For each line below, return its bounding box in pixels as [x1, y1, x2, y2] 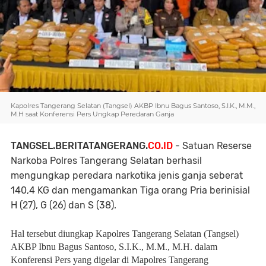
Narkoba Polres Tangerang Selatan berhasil [11, 155, 202, 166]
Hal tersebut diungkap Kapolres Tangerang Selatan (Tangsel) [11, 229, 239, 239]
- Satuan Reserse [173, 140, 252, 151]
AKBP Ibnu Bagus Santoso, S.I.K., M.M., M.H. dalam [11, 242, 217, 252]
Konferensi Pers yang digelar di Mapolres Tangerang [11, 255, 208, 265]
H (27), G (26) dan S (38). [11, 199, 116, 211]
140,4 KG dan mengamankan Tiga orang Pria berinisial [11, 185, 250, 196]
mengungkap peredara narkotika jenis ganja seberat [11, 170, 243, 181]
